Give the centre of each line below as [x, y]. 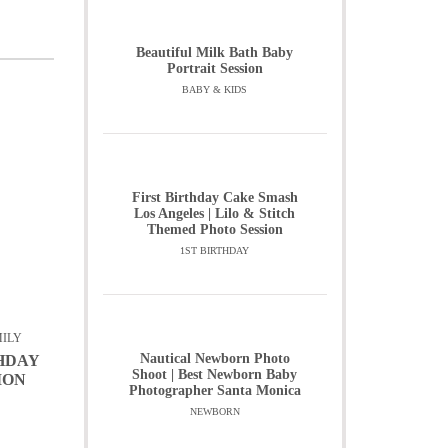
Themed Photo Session [214, 229]
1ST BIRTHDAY [215, 250]
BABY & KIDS [215, 89]
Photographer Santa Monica [214, 390]
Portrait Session [214, 68]
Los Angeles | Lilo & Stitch [215, 213]
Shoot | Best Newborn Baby [215, 374]
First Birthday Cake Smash [214, 197]
